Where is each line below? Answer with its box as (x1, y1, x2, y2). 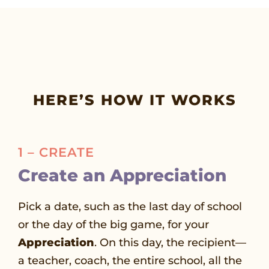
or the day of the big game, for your (18, 217, 209, 231)
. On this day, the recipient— (94, 235, 246, 249)
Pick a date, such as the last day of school (18, 199, 242, 213)
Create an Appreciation (18, 165, 226, 186)
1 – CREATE (18, 144, 94, 160)
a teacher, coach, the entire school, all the (18, 253, 242, 267)
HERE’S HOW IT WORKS (32, 91, 237, 109)
